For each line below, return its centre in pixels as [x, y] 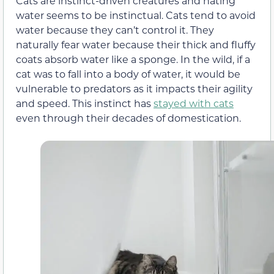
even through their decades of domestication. [128, 117]
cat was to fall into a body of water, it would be [128, 73]
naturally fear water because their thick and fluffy [136, 44]
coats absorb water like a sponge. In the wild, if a [133, 59]
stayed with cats [194, 103]
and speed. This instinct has [85, 103]
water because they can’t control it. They [115, 29]
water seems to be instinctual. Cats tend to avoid [136, 15]
